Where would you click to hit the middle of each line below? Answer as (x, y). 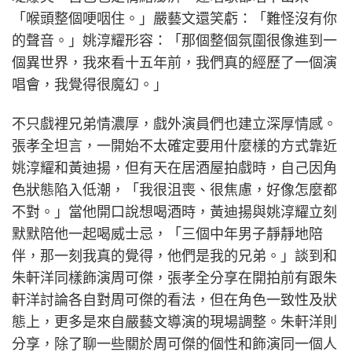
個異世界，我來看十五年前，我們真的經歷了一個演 (174, 62)
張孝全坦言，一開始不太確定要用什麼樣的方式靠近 (174, 146)
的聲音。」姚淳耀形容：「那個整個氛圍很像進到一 (174, 40)
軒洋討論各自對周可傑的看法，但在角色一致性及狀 (174, 300)
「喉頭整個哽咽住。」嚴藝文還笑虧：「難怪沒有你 (174, 18)
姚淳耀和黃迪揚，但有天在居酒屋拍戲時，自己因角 (174, 168)
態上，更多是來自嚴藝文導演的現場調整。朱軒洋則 (174, 322)
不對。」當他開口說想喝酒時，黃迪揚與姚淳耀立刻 (174, 212)
